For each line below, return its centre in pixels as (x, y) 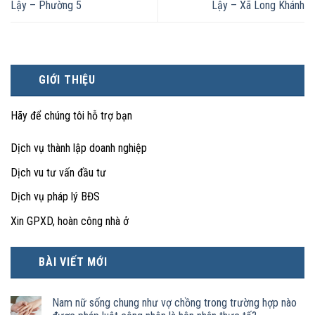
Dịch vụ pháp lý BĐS (55, 197)
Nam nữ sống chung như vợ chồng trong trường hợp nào (174, 302)
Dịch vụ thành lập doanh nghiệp (79, 148)
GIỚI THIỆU (67, 80)
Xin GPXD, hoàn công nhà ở (70, 221)
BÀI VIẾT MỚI (73, 262)
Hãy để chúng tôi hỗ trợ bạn (71, 116)
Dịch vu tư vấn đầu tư (58, 172)
